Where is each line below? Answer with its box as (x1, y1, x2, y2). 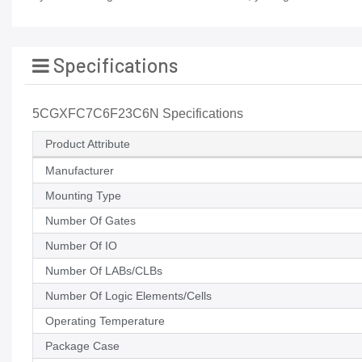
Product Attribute (45, 137, 130, 151)
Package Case (45, 339, 120, 353)
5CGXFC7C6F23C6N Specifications (32, 107, 243, 121)
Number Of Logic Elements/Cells (45, 289, 212, 303)
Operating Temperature (45, 314, 165, 328)
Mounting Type (45, 189, 121, 203)
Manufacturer (45, 164, 114, 178)
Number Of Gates (45, 214, 136, 228)
